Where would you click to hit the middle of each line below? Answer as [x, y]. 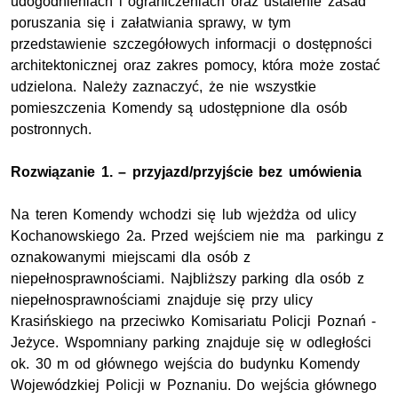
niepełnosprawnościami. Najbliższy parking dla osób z [187, 278]
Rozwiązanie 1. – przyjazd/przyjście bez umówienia [186, 171]
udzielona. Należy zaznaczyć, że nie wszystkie [163, 86]
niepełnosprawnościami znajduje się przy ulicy [162, 299]
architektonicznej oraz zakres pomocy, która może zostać [196, 65]
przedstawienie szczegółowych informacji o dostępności [192, 44]
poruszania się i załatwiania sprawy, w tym [151, 22]
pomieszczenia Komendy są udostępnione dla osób [179, 107]
